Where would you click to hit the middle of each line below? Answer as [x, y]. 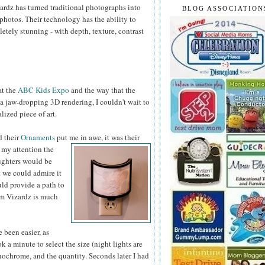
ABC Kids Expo [43, 90]
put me [67, 138]
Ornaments [38, 138]
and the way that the [102, 90]
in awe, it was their [109, 138]
